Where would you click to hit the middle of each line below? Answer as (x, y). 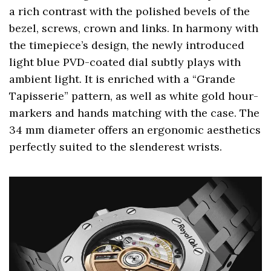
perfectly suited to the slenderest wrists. (116, 146)
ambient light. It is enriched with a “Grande (122, 79)
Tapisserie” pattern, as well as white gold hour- (134, 96)
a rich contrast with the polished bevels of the (130, 11)
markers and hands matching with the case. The (135, 113)
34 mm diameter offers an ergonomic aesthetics (135, 129)
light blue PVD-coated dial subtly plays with (125, 62)
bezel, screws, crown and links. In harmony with (134, 28)
